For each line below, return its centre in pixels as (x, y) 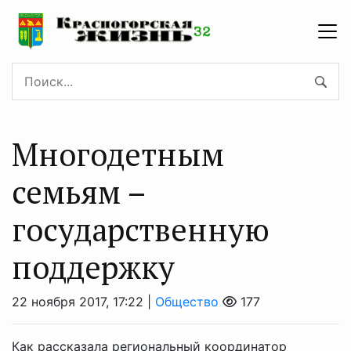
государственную (141, 229)
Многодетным (118, 154)
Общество (187, 302)
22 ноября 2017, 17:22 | (83, 302)
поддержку (93, 267)
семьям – (78, 192)
